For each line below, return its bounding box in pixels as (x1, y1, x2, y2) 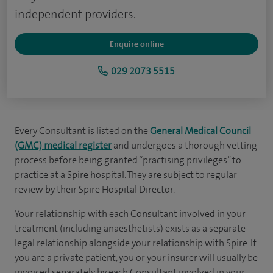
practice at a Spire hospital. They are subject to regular (15, 168, 237, 181)
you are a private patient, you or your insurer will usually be (15, 251, 258, 264)
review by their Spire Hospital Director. (15, 183, 175, 196)
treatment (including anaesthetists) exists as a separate (15, 222, 246, 235)
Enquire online (109, 38, 164, 49)
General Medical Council (150, 124, 251, 137)
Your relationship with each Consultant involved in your (15, 207, 246, 220)
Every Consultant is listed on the (15, 124, 150, 137)
